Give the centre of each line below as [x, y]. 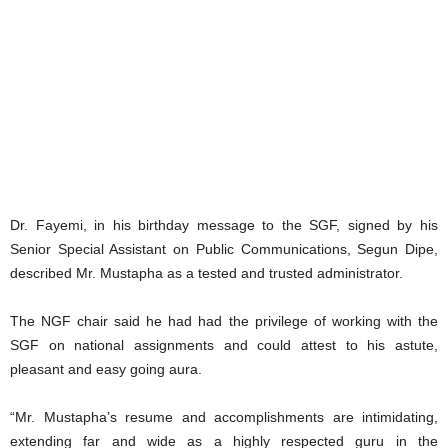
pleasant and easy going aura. [106, 369]
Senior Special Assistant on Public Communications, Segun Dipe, [224, 249]
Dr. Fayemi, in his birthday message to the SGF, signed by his [224, 225]
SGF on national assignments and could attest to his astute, [224, 345]
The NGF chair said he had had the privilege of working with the [224, 321]
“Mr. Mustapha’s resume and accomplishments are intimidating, [224, 417]
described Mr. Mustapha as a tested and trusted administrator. [206, 273]
